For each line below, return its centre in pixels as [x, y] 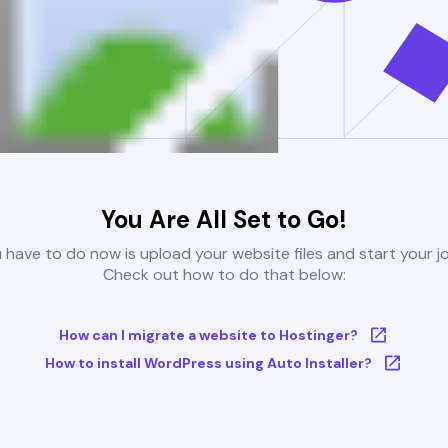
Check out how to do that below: [224, 275]
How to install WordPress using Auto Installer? [208, 363]
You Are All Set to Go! [224, 220]
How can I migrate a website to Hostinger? [208, 335]
